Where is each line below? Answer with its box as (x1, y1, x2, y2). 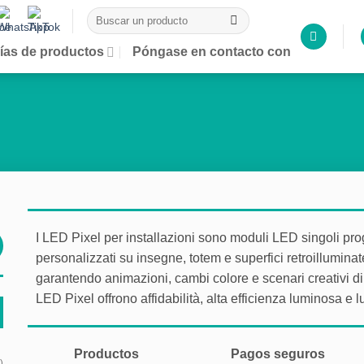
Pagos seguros (230, 347, 325, 361)
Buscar (86, 7, 121, 19)
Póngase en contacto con (132, 45, 292, 58)
